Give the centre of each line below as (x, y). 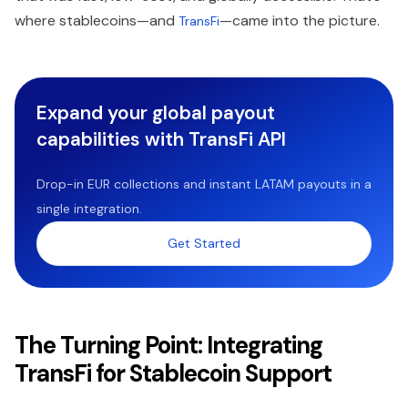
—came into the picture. (300, 20)
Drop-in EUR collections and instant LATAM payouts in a (204, 184)
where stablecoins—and (97, 20)
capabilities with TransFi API (161, 138)
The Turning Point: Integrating (168, 345)
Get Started (204, 243)
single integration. (89, 208)
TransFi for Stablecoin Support (173, 373)
